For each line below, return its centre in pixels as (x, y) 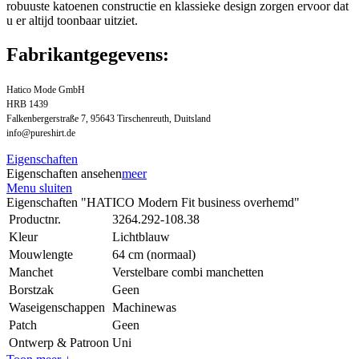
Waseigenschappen (57, 307)
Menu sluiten (39, 188)
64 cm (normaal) (154, 254)
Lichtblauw (141, 236)
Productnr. (35, 219)
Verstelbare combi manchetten (188, 272)
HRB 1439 (27, 104)
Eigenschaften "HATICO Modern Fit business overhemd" (153, 202)
